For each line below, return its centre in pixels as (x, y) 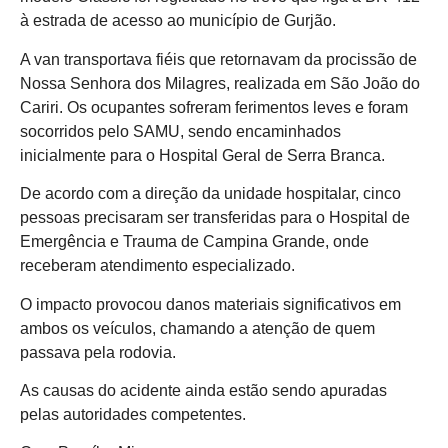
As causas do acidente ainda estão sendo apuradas (203, 390)
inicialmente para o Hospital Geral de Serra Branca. (202, 155)
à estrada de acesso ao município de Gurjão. (178, 21)
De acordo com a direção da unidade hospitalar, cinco (210, 194)
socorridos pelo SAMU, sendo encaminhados (180, 131)
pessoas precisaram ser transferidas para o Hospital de (215, 218)
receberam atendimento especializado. (157, 266)
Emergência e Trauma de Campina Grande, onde (194, 242)
